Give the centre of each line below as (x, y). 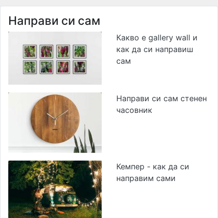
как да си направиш (155, 49)
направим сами (146, 178)
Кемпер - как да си (153, 166)
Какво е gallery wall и (157, 38)
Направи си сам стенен (162, 98)
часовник (134, 110)
